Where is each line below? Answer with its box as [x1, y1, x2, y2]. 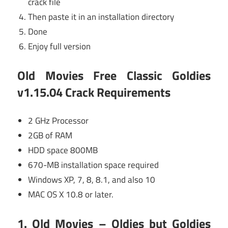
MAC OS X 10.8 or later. [28, 188, 114, 202]
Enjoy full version [28, 40, 91, 53]
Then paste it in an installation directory [28, 10, 175, 24]
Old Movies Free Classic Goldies [17, 66, 211, 84]
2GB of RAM [28, 129, 73, 142]
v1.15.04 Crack [17, 82, 94, 101]
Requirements [94, 82, 170, 101]
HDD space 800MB [28, 144, 98, 157]
